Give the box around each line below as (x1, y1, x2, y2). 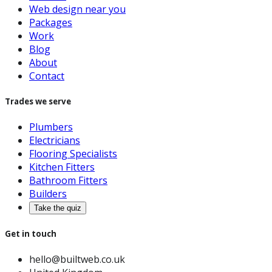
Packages (29, 16, 72, 30)
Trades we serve (5, 96, 71, 107)
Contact (29, 69, 64, 83)
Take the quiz (34, 203, 81, 213)
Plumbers (29, 120, 73, 134)
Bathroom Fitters (29, 174, 107, 188)
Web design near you (29, 2, 126, 16)
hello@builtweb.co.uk (29, 252, 125, 266)
